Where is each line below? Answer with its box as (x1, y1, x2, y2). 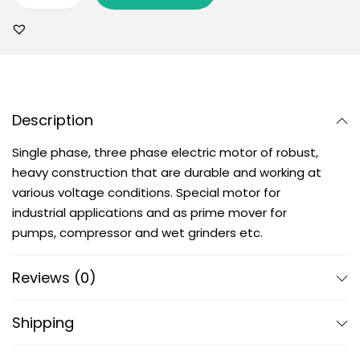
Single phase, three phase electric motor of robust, (12, 144, 318, 161)
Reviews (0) (12, 268, 96, 288)
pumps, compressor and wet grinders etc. (12, 224, 263, 241)
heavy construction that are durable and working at (12, 164, 321, 181)
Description (12, 110, 93, 130)
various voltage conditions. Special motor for (12, 184, 280, 201)
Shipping (12, 313, 74, 333)
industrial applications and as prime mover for (12, 204, 287, 221)
